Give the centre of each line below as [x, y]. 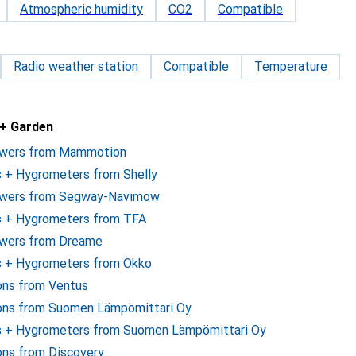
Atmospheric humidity [81, 9]
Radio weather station [76, 66]
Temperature [291, 66]
